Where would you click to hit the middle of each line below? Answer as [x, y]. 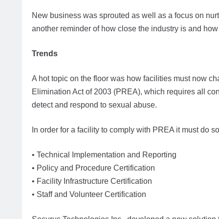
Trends [45, 54]
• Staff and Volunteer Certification [89, 195]
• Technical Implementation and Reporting [104, 155]
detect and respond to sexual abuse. [94, 105]
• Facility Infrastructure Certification [92, 181]
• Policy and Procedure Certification [93, 168]
